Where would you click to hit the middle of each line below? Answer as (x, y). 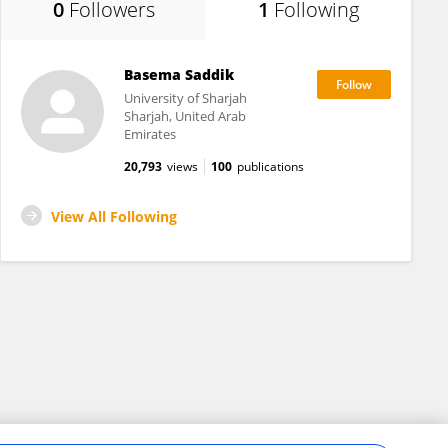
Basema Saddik (178, 74)
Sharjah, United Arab (184, 116)
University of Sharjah (185, 98)
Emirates (149, 134)
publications (270, 166)
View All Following (114, 216)
